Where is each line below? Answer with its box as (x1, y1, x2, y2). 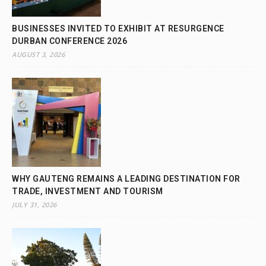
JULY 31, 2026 (12, 199, 57, 209)
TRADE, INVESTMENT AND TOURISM (12, 186, 163, 196)
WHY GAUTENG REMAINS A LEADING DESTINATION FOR (12, 173, 240, 183)
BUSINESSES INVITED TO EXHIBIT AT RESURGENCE (12, 23, 224, 33)
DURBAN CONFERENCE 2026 (12, 36, 127, 46)
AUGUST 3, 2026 (12, 49, 65, 59)
